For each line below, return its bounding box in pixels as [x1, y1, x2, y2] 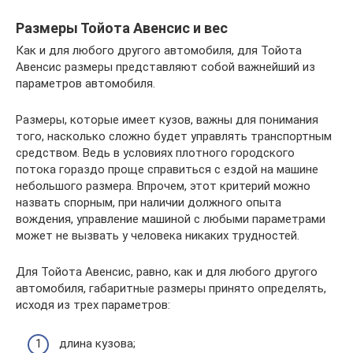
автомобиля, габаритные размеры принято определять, [16, 281, 326, 295]
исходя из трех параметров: [16, 298, 170, 312]
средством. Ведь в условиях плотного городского [16, 146, 295, 160]
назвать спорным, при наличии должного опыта [16, 195, 281, 210]
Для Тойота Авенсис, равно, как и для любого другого [16, 265, 318, 279]
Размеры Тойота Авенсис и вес [16, 20, 228, 36]
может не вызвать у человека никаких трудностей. [16, 229, 299, 243]
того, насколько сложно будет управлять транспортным [16, 129, 332, 143]
